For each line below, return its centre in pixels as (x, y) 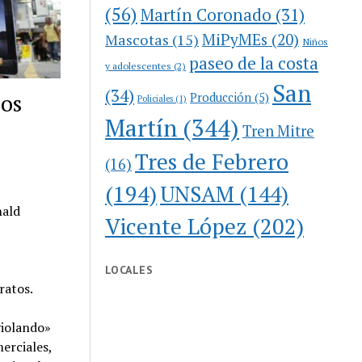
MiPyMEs (235, 39)
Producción (221, 97)
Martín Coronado (206, 14)
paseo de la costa (254, 63)
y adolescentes (139, 65)
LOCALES (129, 269)
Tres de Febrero (212, 161)
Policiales (156, 98)
